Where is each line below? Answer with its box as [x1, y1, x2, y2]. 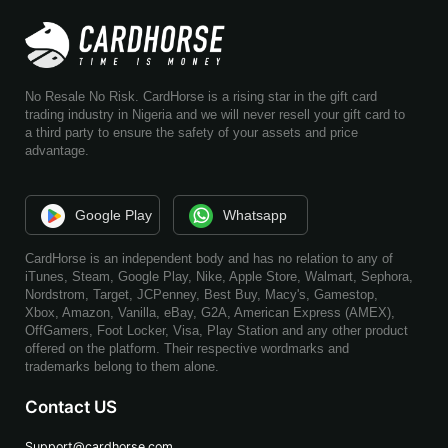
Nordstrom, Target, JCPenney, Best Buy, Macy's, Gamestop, [25, 286, 378, 302]
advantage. [25, 142, 89, 158]
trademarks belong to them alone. [25, 358, 219, 374]
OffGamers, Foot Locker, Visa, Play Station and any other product [25, 322, 408, 338]
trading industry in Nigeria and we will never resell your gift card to [25, 106, 405, 122]
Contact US [25, 396, 117, 417]
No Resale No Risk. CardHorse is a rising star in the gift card [25, 88, 377, 104]
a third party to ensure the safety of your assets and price [25, 124, 358, 140]
